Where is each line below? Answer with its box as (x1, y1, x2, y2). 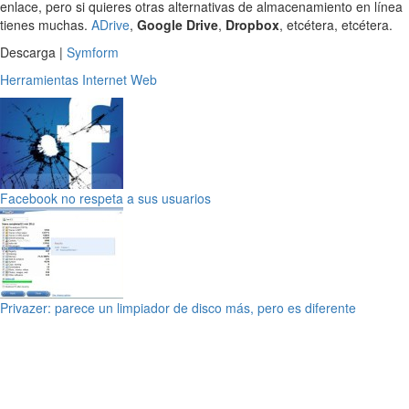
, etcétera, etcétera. (279, 16, 393, 35)
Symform (67, 43, 119, 62)
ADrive (91, 16, 130, 35)
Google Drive (137, 16, 218, 35)
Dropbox (225, 16, 279, 35)
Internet (82, 70, 127, 89)
